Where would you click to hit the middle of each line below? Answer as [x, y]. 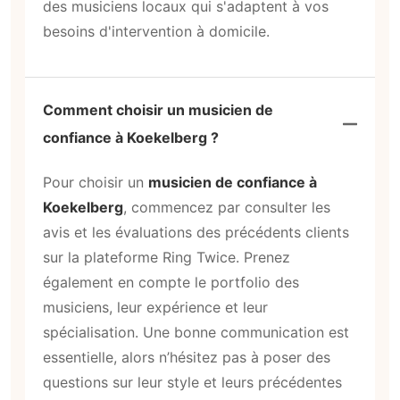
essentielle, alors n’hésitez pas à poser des [187, 358]
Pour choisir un [96, 183]
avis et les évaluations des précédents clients [196, 233]
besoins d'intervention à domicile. [156, 31]
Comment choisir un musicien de [158, 109]
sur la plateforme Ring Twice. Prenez [167, 258]
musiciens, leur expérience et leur [155, 308]
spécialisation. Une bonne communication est [196, 333]
